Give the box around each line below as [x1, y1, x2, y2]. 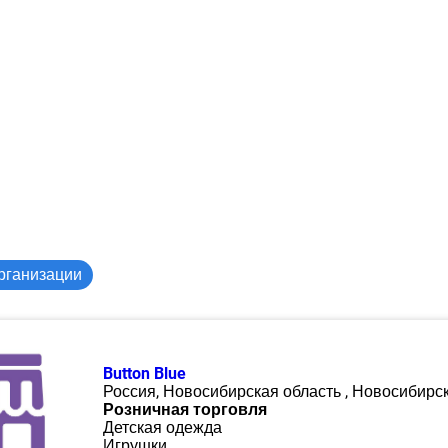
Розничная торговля [103, 400, 267, 419]
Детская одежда [103, 418, 222, 437]
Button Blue [103, 364, 186, 383]
